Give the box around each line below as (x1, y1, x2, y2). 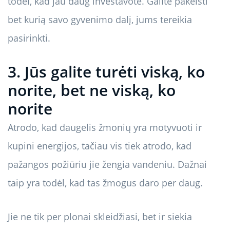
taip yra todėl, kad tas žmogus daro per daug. (8, 177, 203, 189)
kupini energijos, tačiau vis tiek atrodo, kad (8, 140, 191, 152)
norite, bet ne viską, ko (8, 80, 176, 101)
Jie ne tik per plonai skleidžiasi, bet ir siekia (8, 210, 192, 223)
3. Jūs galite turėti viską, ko (8, 61, 205, 83)
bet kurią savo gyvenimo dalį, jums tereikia (8, 13, 192, 26)
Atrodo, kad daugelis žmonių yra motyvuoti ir (8, 121, 202, 134)
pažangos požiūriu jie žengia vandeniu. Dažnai (8, 158, 207, 171)
